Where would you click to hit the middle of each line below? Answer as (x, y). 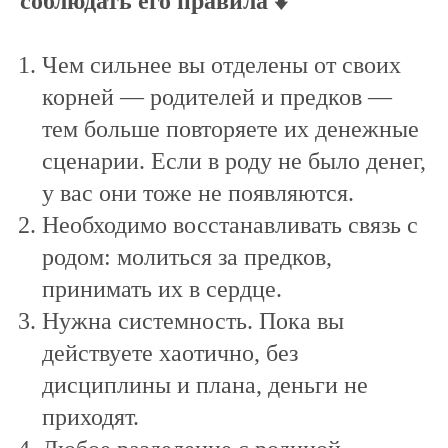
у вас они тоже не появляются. (198, 193)
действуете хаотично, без (170, 353)
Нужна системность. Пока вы (193, 321)
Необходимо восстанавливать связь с (230, 225)
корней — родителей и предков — (217, 97)
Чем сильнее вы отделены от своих (221, 65)
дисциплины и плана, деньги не (205, 385)
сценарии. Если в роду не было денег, (234, 161)
